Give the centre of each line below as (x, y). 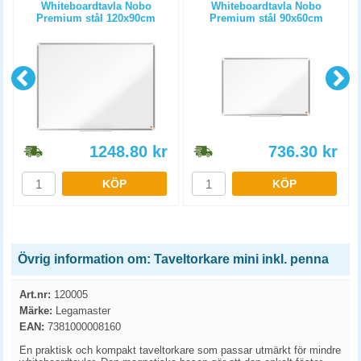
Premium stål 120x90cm (96, 18)
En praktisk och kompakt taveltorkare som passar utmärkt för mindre (180, 350)
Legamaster (81, 311)
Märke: (36, 311)
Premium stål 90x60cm (266, 18)
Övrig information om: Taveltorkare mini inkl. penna (173, 259)
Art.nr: (35, 295)
